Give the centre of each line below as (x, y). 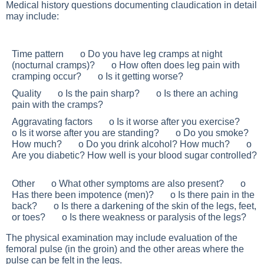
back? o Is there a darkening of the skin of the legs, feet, (134, 206)
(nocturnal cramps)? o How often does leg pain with (126, 65)
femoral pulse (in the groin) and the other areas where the (125, 249)
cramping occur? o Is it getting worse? (100, 76)
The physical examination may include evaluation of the (122, 238)
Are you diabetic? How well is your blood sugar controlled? (134, 155)
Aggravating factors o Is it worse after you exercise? (133, 122)
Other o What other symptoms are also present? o (129, 184)
